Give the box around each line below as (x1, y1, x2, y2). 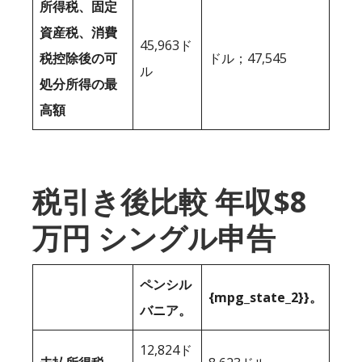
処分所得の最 (40, 75, 117, 94)
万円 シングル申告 (32, 218, 276, 259)
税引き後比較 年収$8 (32, 182, 307, 222)
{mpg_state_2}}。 (208, 288, 322, 307)
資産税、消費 (40, 23, 117, 42)
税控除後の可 (40, 49, 117, 68)
